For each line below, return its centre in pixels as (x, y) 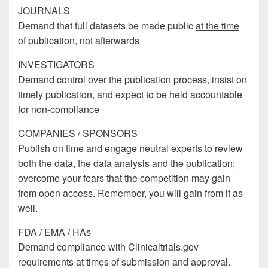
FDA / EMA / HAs (54, 232)
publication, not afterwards (84, 41)
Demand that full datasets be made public (107, 26)
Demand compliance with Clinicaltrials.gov (108, 247)
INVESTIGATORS (56, 65)
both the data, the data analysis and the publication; (127, 163)
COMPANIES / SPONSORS (78, 133)
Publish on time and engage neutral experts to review (130, 148)
